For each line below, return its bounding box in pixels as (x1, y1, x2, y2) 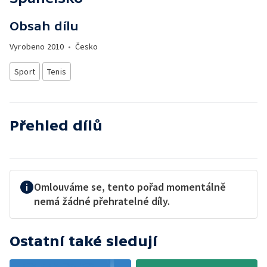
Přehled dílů (10, 117, 103, 133)
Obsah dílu (10, 19, 79, 33)
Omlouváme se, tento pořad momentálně (34, 180, 226, 194)
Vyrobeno (10, 41, 47, 52)
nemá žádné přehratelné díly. (34, 194, 170, 208)
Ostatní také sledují (10, 233, 157, 249)
